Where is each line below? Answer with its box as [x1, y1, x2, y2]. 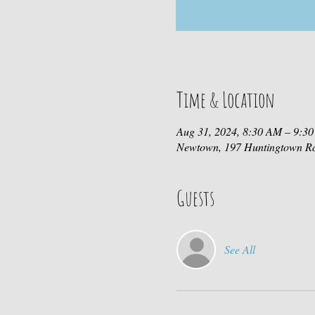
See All [224, 242, 255, 257]
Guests [176, 185, 214, 211]
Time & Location [176, 86, 275, 112]
